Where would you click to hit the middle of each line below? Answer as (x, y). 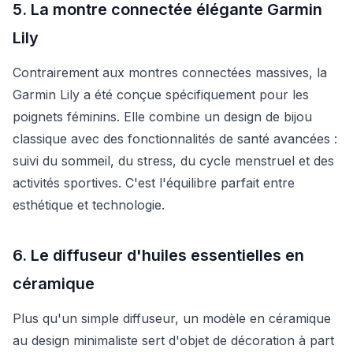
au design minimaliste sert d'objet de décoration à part (173, 340)
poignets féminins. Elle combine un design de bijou (162, 116)
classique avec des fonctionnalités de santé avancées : (175, 138)
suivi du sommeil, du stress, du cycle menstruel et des (173, 160)
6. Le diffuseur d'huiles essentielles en (158, 255)
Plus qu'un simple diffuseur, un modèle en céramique (172, 318)
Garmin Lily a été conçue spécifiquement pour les (161, 94)
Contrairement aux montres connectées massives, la (170, 72)
